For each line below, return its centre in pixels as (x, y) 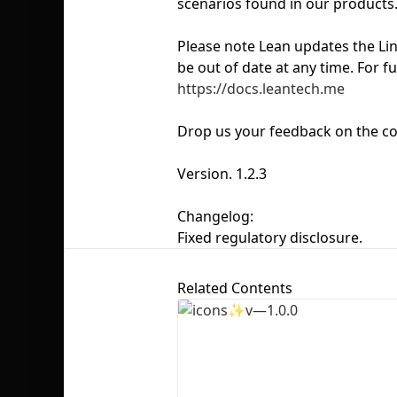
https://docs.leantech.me (261, 89)
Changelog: (215, 216)
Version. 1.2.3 (222, 174)
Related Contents (235, 288)
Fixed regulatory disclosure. (270, 237)
